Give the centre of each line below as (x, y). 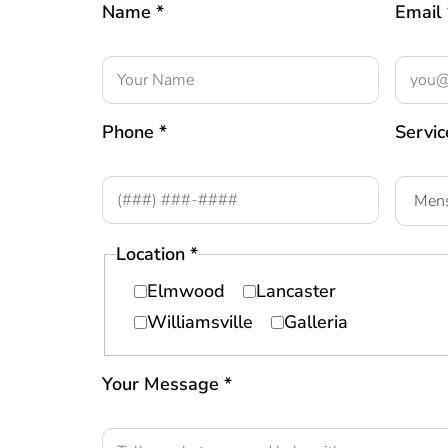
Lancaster (296, 291)
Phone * (134, 132)
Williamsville (200, 322)
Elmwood (186, 291)
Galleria (316, 322)
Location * (157, 254)
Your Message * (167, 383)
